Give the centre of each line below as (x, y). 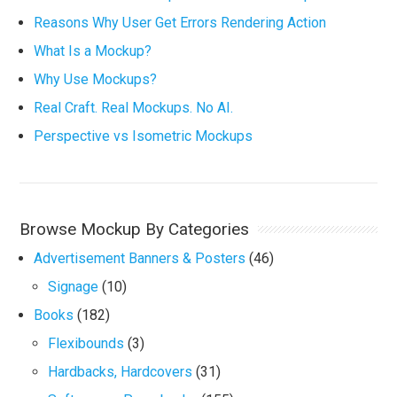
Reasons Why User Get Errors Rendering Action (180, 23)
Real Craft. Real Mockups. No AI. (134, 108)
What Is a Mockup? (93, 51)
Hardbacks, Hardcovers (121, 372)
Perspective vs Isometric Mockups (144, 136)
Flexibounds (86, 343)
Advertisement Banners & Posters (140, 258)
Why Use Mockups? (96, 79)
